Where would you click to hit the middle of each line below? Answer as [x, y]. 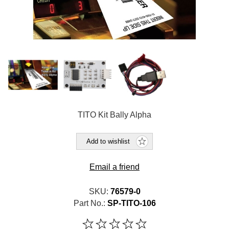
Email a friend [114, 167]
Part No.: [89, 203]
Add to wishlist [108, 141]
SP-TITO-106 [131, 203]
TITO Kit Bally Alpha [114, 114]
